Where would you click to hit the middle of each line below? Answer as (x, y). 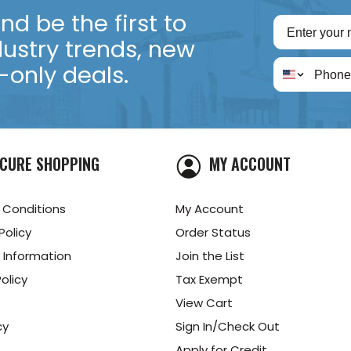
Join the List (210, 255)
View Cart (204, 302)
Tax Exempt (209, 279)
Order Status (213, 232)
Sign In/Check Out (228, 326)
